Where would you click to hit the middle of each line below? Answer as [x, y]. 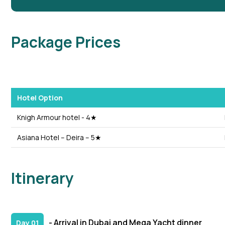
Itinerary [42, 178]
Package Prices [66, 42]
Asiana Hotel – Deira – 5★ [59, 138]
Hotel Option [40, 98]
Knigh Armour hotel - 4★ [57, 118]
